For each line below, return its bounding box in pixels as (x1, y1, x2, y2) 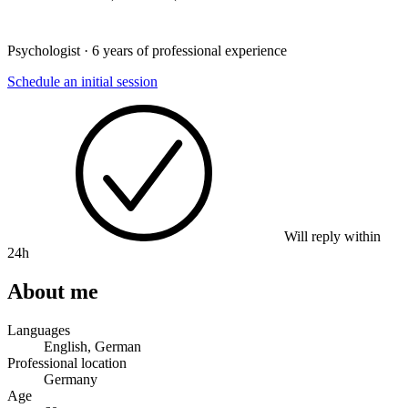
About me (7, 279, 98, 303)
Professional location (7, 354, 127, 371)
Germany (44, 371, 97, 387)
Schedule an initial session (7, 73, 158, 89)
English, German (44, 338, 141, 354)
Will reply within (280, 228, 381, 244)
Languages (7, 321, 70, 338)
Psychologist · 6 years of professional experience (7, 42, 287, 58)
